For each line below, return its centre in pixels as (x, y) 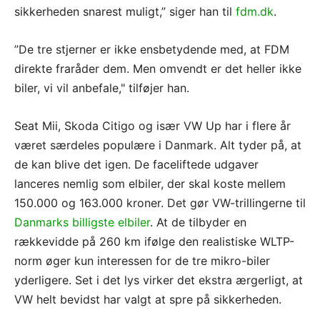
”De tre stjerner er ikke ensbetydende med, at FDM (152, 50)
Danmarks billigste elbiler (82, 222)
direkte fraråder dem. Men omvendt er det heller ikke (158, 69)
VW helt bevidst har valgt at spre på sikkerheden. (148, 300)
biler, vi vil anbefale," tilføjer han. (102, 88)
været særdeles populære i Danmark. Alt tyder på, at (158, 145)
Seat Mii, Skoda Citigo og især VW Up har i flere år (152, 126)
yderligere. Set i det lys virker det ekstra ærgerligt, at (159, 280)
